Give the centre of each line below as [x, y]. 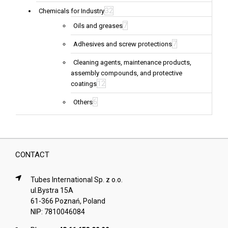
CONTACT [32, 155]
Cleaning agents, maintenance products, [132, 63]
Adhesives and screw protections [123, 44]
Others [83, 102]
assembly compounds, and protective [126, 73]
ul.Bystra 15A [52, 191]
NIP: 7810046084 [58, 212]
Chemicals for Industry [72, 11]
